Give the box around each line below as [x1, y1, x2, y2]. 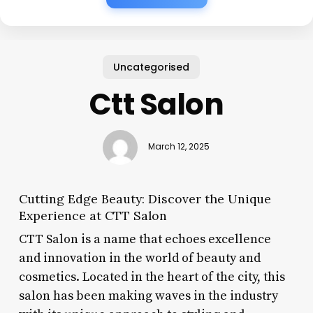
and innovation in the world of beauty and [18, 249, 261, 266]
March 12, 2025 [148, 141, 210, 153]
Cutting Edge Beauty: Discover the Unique [18, 190, 271, 207]
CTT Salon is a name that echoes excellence [18, 231, 271, 247]
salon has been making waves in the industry [18, 287, 278, 304]
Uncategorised [112, 59, 189, 74]
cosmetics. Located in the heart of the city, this [18, 268, 285, 285]
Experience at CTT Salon [18, 207, 167, 224]
